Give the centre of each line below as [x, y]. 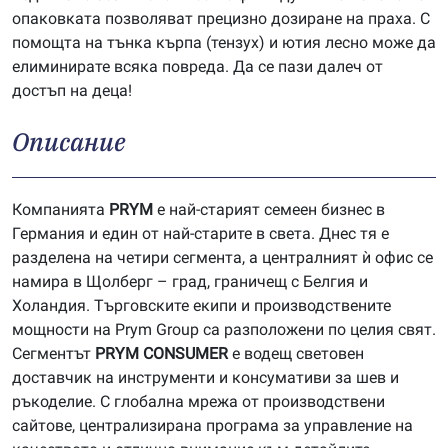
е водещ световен [296, 353]
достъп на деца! [72, 90]
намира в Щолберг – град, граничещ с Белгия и [190, 281]
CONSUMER [185, 353]
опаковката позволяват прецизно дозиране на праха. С [221, 18]
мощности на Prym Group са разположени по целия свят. [224, 329]
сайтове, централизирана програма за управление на [212, 425]
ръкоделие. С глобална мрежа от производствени [198, 401]
